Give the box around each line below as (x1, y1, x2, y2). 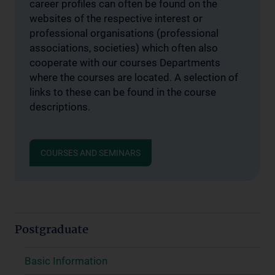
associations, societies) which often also (29, 42, 218, 54)
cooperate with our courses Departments (29, 56, 220, 69)
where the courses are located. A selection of (29, 71, 238, 83)
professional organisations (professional (29, 27, 219, 39)
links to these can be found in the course (29, 86, 216, 98)
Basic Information (25, 255, 107, 267)
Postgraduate (15, 221, 88, 239)
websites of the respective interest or (29, 12, 203, 25)
